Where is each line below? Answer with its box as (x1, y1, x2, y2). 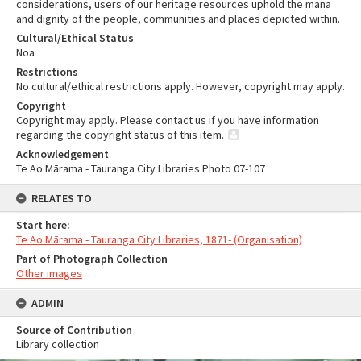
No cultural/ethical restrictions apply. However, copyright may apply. (16, 79, 345, 93)
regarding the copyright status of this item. (16, 127, 224, 142)
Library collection (16, 337, 99, 351)
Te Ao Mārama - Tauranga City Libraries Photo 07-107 (16, 161, 265, 176)
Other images (16, 266, 82, 280)
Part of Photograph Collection (16, 251, 168, 266)
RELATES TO (31, 191, 92, 205)
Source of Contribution (16, 322, 132, 337)
